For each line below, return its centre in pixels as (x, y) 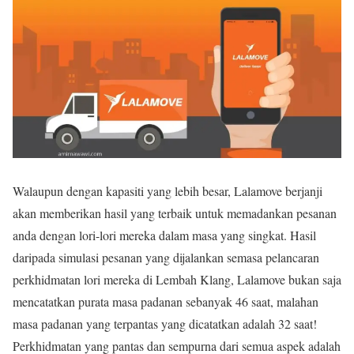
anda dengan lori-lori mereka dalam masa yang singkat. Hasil (164, 235)
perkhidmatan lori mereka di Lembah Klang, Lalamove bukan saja (177, 279)
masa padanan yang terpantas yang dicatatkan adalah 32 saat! (165, 323)
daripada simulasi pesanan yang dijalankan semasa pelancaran (166, 257)
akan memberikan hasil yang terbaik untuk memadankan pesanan (175, 213)
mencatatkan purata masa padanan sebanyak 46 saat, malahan (166, 301)
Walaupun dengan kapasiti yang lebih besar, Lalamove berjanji (168, 190)
